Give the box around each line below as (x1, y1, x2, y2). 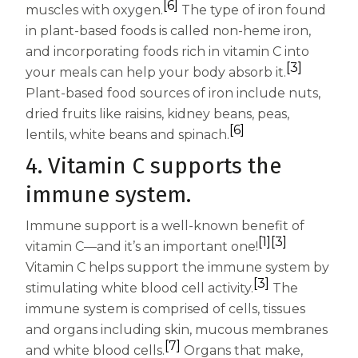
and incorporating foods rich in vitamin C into (26, 44, 309, 60)
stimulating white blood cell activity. (26, 280, 253, 296)
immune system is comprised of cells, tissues (26, 301, 305, 317)
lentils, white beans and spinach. (26, 127, 229, 143)
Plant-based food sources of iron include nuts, (26, 86, 320, 101)
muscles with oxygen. (26, 2, 163, 18)
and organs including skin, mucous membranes (26, 322, 328, 338)
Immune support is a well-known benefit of (26, 218, 304, 234)
